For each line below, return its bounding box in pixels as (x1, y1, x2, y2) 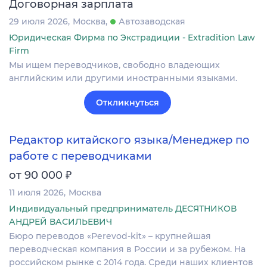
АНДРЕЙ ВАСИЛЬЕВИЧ (9, 216, 112, 227)
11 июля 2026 (9, 187, 64, 198)
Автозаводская (119, 16, 185, 27)
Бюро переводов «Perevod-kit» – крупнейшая (9, 230, 211, 241)
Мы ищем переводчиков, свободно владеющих (9, 60, 220, 71)
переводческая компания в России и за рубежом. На (9, 243, 246, 254)
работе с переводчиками (9, 149, 151, 163)
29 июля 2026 (9, 16, 68, 27)
